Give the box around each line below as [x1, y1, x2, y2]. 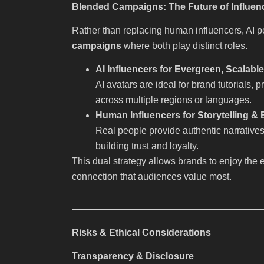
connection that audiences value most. [72, 171, 232, 182]
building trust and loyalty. [95, 141, 199, 151]
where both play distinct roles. [121, 41, 247, 51]
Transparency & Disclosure [72, 251, 194, 262]
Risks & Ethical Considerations [72, 227, 211, 237]
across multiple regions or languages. [95, 95, 252, 105]
